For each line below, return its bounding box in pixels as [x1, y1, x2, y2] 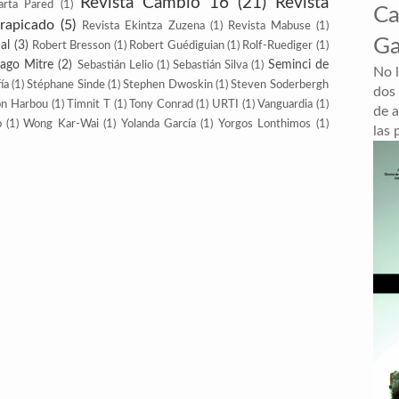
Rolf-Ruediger [242, 40, 313, 51]
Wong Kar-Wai [23, 118, 99, 129]
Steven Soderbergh [231, 79, 329, 90]
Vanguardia [257, 99, 313, 110]
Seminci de [267, 58, 329, 71]
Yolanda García [120, 118, 197, 129]
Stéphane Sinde [27, 79, 105, 90]
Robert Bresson [31, 40, 111, 51]
